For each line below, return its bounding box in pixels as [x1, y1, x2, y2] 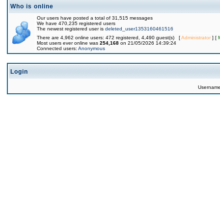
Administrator [181, 35, 211, 40]
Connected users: [37, 46, 78, 51]
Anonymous [78, 46, 105, 51]
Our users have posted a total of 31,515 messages [37, 15, 153, 21]
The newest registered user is [37, 26, 105, 31]
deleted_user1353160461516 [105, 26, 173, 31]
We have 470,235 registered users [37, 21, 115, 26]
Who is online [10, 3, 54, 10]
